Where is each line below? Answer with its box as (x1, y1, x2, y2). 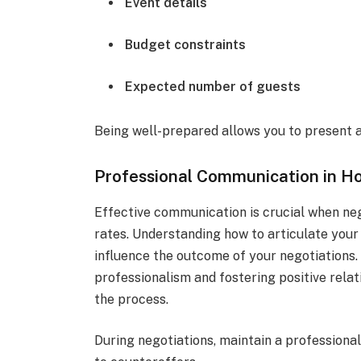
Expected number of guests (125, 78, 301, 94)
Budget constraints (125, 37, 247, 53)
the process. (94, 291, 169, 307)
